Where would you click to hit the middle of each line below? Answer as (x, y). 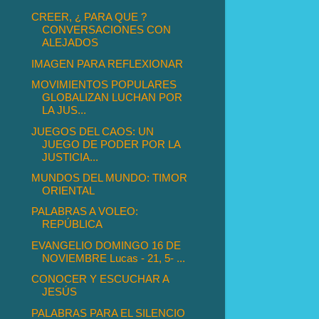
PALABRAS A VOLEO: (85, 211)
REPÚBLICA (73, 224)
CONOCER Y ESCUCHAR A (100, 279)
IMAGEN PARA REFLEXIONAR (108, 63)
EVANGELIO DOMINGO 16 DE (106, 245)
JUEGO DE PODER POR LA (111, 144)
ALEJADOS (70, 43)
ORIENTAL (69, 191)
